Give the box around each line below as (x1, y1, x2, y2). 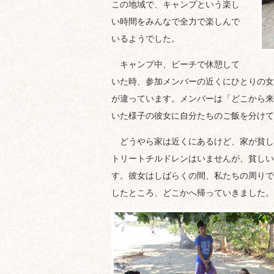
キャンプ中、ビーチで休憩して (111, 59, 240, 69)
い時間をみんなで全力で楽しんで (111, 17, 240, 26)
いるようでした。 (111, 34, 180, 43)
